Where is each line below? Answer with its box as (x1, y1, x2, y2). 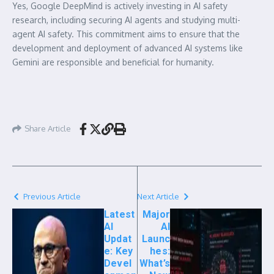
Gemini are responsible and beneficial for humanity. (12, 56, 214, 67)
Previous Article (23, 191, 81, 201)
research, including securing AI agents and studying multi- (12, 14, 240, 25)
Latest (104, 208, 135, 220)
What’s (139, 257, 170, 269)
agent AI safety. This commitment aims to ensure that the (12, 28, 240, 39)
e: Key (104, 245, 133, 257)
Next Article (137, 191, 179, 201)
